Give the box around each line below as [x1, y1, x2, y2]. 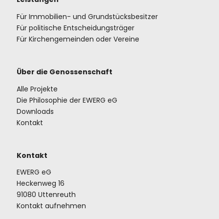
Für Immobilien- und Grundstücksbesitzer [16, 12, 158, 22]
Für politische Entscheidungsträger [16, 23, 134, 33]
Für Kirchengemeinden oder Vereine [16, 34, 139, 44]
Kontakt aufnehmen [16, 201, 86, 211]
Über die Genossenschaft [16, 66, 112, 77]
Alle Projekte [16, 84, 58, 94]
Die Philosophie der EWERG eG [16, 95, 117, 105]
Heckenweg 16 [16, 178, 65, 189]
